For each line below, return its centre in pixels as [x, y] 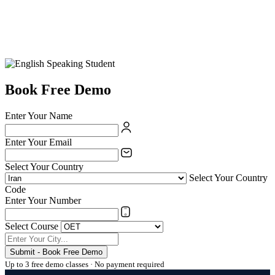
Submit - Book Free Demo [56, 252]
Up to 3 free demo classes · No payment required [85, 265]
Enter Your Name [39, 116]
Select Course [32, 227]
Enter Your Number [43, 201]
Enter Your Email [38, 142]
